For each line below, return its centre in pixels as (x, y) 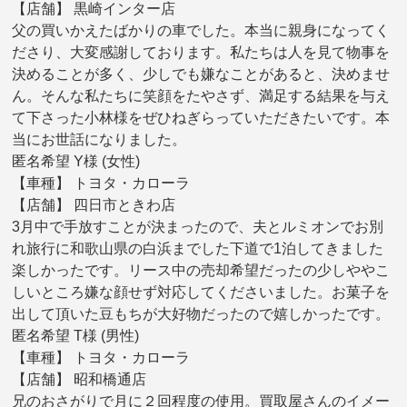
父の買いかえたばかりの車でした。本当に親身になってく (201, 30)
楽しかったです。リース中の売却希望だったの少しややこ (201, 270)
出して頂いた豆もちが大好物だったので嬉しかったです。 (201, 313)
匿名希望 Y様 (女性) (76, 161)
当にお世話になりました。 (99, 139)
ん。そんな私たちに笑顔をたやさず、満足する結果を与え (201, 95)
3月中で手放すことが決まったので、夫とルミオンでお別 (198, 226)
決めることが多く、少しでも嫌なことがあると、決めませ (201, 74)
